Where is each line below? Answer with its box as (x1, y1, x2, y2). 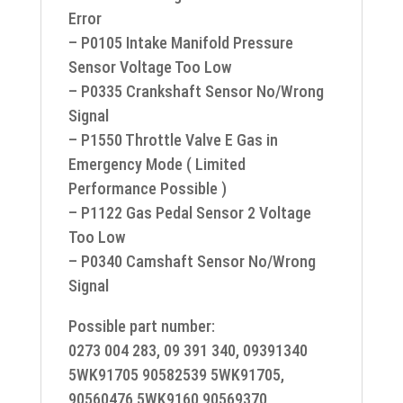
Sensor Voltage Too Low (67, 58, 232, 76)
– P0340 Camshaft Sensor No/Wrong (67, 252, 316, 271)
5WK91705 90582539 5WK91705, (67, 365, 284, 384)
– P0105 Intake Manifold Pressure (67, 33, 293, 52)
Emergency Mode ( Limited (67, 155, 246, 174)
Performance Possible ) (67, 179, 227, 198)
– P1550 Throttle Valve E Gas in (67, 130, 278, 149)
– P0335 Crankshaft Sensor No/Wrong (67, 82, 324, 101)
